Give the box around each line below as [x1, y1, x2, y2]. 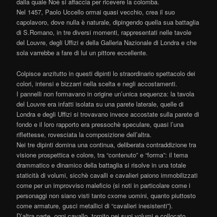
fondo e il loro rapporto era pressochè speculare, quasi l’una [16, 119, 184, 129]
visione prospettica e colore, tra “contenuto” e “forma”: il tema [16, 150, 188, 159]
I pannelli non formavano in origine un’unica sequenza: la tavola [16, 89, 195, 98]
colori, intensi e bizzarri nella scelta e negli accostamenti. [16, 78, 178, 88]
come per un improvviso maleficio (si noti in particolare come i [16, 180, 191, 190]
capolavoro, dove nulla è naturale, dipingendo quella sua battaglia [16, 17, 200, 27]
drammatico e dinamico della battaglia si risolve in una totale [16, 160, 186, 170]
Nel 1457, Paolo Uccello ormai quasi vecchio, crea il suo [16, 7, 175, 17]
